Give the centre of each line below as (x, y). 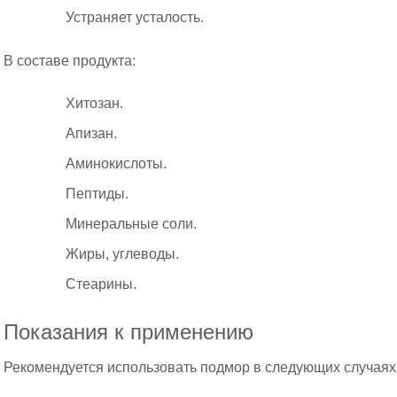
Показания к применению (129, 332)
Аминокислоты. (117, 164)
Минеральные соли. (132, 224)
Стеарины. (101, 284)
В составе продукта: (70, 61)
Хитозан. (95, 104)
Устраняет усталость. (135, 18)
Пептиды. (97, 194)
